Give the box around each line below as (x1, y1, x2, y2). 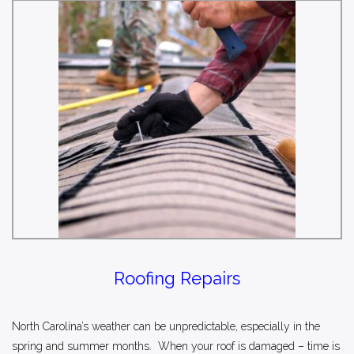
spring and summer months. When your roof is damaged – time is (12, 339, 340, 352)
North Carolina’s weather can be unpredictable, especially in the (12, 319, 320, 333)
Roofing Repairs (114, 267, 240, 288)
